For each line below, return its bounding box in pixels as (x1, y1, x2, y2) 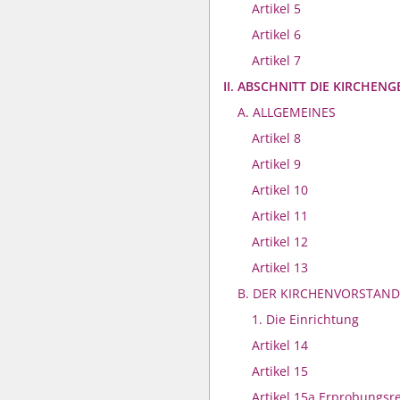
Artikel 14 (252, 337, 308, 354)
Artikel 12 (252, 233, 308, 250)
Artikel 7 (252, 52, 301, 69)
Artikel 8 (252, 129, 301, 146)
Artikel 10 (252, 181, 308, 198)
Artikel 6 (252, 26, 301, 43)
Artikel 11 (252, 207, 308, 224)
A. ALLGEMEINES (237, 104, 336, 121)
